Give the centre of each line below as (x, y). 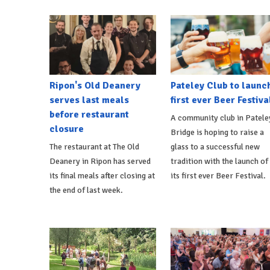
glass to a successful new (215, 147)
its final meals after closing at (102, 176)
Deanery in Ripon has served (100, 162)
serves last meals (89, 100)
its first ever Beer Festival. (218, 176)
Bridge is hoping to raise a (217, 133)
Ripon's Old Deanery (95, 86)
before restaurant (89, 115)
